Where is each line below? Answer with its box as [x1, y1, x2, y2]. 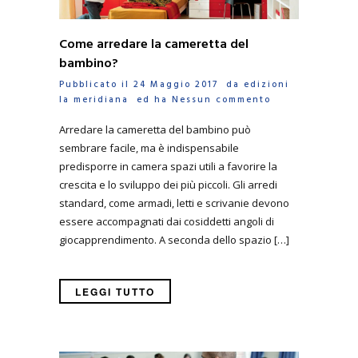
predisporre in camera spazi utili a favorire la [59, 159, 277, 174]
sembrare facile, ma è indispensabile [59, 141, 239, 156]
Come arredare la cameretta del [59, 34, 249, 55]
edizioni [244, 77, 289, 92]
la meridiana [59, 92, 129, 107]
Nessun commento [172, 92, 271, 107]
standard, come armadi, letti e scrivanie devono [59, 196, 289, 211]
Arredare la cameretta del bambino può [59, 122, 251, 137]
